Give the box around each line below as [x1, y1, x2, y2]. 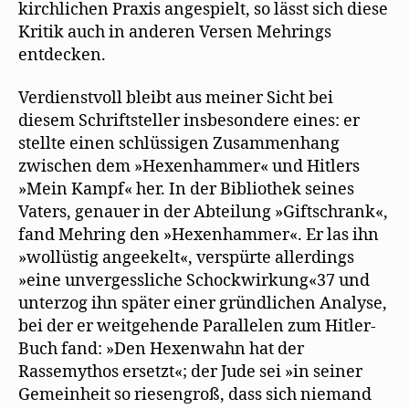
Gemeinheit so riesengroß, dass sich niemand [18, 384, 372, 406]
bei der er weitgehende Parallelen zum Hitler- [18, 316, 376, 338]
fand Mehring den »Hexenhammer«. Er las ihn [18, 225, 379, 246]
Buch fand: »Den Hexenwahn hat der [18, 339, 304, 361]
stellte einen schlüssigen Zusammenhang [18, 133, 340, 155]
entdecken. [18, 44, 106, 66]
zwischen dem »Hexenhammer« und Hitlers [18, 156, 360, 178]
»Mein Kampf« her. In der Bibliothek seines [18, 179, 354, 201]
